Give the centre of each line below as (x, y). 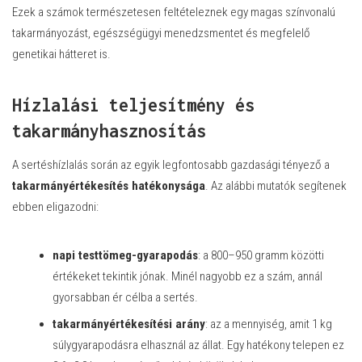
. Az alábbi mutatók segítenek (276, 186)
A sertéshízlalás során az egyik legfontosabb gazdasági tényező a (171, 165)
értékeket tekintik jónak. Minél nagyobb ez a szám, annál (187, 276)
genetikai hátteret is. (61, 55)
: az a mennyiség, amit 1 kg (269, 324)
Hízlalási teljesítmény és (133, 105)
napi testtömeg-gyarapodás (125, 255)
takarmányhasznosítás (109, 131)
